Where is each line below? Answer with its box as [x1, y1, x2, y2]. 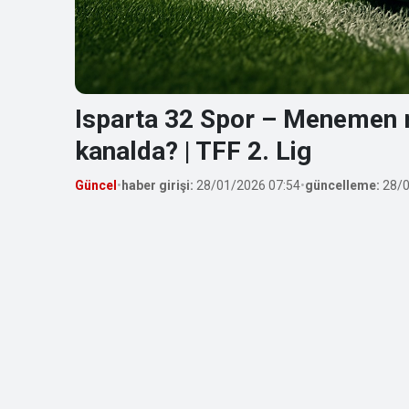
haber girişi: [121, 178, 194, 194]
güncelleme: [305, 178, 380, 194]
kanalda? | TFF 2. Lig [75, 136, 311, 167]
